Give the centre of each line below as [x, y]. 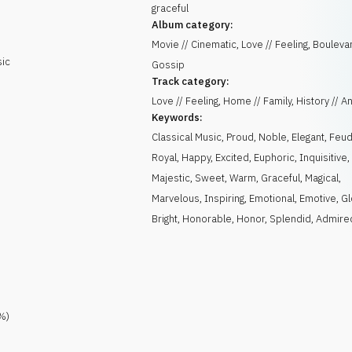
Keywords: [178, 117]
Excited [233, 158]
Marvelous [176, 198]
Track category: [191, 81]
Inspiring [225, 198]
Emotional [272, 198]
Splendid [291, 219]
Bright [165, 219]
